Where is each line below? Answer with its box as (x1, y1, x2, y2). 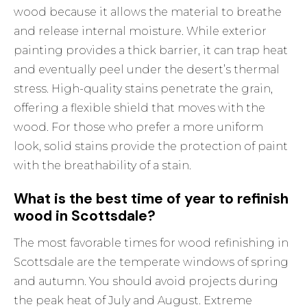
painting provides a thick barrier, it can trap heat (14, 44, 288, 58)
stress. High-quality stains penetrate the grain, (14, 82, 273, 96)
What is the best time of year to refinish (14, 189, 289, 209)
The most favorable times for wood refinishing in (14, 236, 289, 250)
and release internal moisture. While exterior (14, 25, 267, 38)
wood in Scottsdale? (14, 206, 156, 226)
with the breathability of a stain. (14, 159, 192, 173)
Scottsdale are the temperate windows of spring (14, 256, 289, 269)
